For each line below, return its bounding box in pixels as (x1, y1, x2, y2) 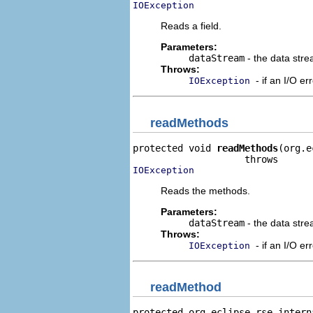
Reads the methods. (161, 184, 250, 196)
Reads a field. (161, 20, 221, 31)
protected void (133, 142, 217, 154)
